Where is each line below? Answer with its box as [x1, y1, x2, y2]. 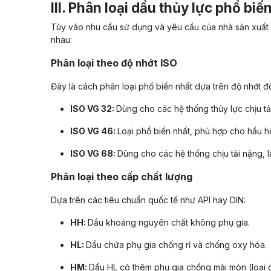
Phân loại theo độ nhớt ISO [51, 57, 177, 70]
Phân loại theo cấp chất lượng [51, 171, 192, 183]
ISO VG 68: [70, 148, 117, 159]
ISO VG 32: [70, 103, 116, 114]
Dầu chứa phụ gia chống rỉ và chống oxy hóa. [86, 240, 267, 250]
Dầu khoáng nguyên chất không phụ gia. [88, 217, 250, 228]
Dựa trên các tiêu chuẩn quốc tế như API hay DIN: [51, 195, 246, 206]
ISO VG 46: [70, 126, 117, 137]
